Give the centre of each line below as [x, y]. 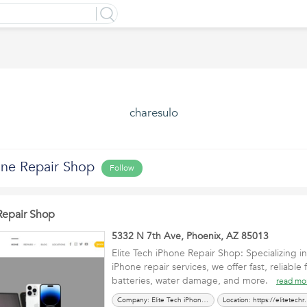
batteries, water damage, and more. [194, 281]
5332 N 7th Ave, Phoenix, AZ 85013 [190, 236]
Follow [122, 168]
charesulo [153, 113]
